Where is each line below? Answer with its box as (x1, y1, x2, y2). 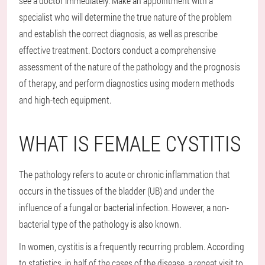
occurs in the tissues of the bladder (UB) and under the (19, 185, 214, 198)
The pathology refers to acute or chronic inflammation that (19, 168, 230, 181)
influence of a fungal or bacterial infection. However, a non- (19, 201, 229, 214)
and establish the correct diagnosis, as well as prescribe (19, 27, 218, 40)
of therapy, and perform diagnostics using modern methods (19, 77, 234, 90)
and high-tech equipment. (19, 93, 111, 106)
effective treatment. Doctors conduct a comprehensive (19, 44, 216, 57)
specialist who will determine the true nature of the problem (19, 11, 232, 24)
